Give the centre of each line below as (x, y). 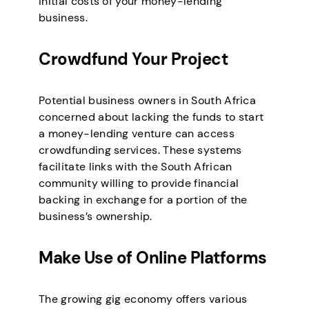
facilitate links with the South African (136, 167)
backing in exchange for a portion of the (143, 200)
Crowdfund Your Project (133, 59)
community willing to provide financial (139, 183)
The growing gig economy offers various (143, 299)
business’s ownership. (96, 217)
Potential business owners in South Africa (148, 101)
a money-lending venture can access (137, 134)
